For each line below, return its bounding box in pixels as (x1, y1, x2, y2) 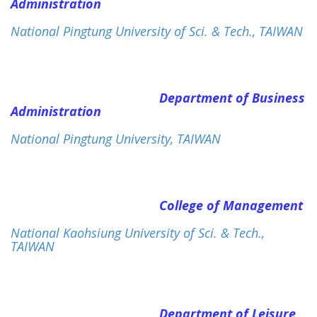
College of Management (159, 197, 303, 214)
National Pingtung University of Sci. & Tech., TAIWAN (11, 22, 303, 40)
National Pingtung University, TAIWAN (11, 130, 221, 148)
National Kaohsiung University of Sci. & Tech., (11, 224, 265, 242)
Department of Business (159, 89, 305, 107)
